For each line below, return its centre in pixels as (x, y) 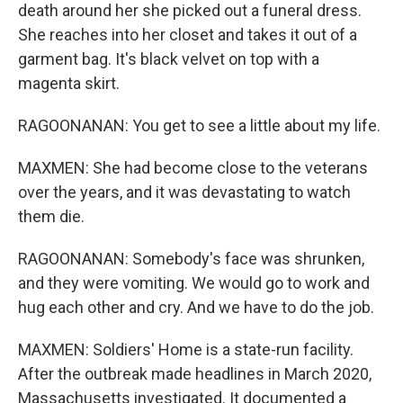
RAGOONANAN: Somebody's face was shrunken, (191, 259)
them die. (51, 216)
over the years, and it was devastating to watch (184, 192)
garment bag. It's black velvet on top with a (169, 59)
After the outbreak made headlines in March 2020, (195, 374)
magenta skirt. (69, 83)
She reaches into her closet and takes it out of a (188, 35)
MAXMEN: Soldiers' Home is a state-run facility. (186, 349)
